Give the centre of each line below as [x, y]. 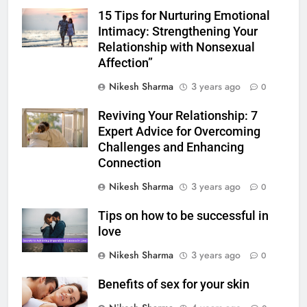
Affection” [125, 63]
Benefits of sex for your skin [174, 284]
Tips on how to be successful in [183, 216]
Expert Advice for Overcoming [179, 131]
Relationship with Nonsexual [176, 47]
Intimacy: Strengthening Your [178, 31]
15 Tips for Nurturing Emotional [184, 15]
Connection [130, 163]
